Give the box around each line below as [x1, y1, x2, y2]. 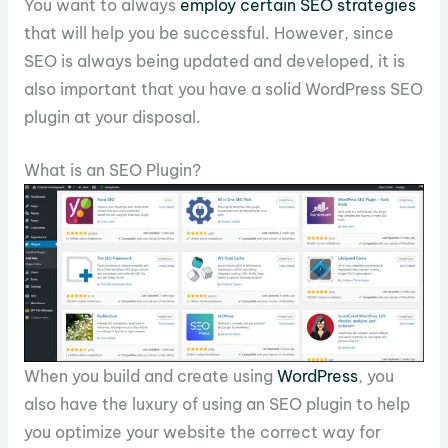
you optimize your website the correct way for [23, 421, 381, 442]
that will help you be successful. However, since [23, 22, 394, 43]
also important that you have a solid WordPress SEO [23, 78, 423, 99]
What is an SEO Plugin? [23, 159, 201, 180]
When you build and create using [23, 365, 277, 386]
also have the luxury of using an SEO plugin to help [23, 393, 410, 414]
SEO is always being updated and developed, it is [23, 50, 405, 71]
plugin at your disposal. [23, 106, 201, 127]
